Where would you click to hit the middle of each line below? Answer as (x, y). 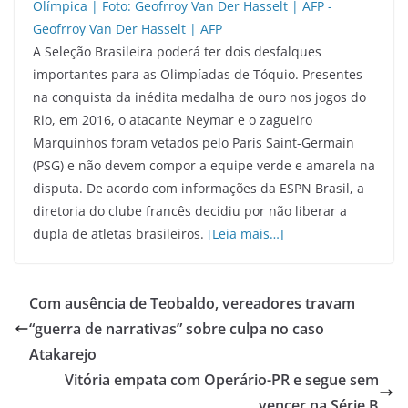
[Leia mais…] (246, 234)
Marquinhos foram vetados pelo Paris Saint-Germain (194, 143)
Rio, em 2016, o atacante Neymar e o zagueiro (173, 120)
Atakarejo (63, 354)
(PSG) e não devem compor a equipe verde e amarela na (204, 165)
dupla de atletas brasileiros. (120, 234)
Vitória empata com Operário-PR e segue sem (222, 380)
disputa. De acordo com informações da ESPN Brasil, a (199, 188)
